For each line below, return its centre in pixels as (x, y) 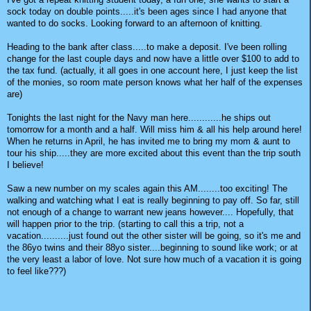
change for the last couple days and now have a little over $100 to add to (153, 58)
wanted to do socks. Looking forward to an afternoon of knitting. (135, 23)
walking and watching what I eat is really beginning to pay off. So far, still (153, 200)
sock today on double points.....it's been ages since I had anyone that (147, 11)
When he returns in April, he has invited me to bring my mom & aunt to (149, 141)
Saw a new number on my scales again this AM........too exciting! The (147, 188)
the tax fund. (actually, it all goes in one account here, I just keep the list (152, 70)
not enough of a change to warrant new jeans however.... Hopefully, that (150, 212)
